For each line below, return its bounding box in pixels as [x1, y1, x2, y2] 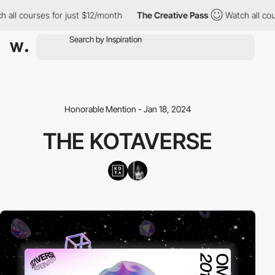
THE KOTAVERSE [43, 128, 212, 155]
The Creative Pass [123, 10, 195, 20]
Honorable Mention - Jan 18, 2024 [64, 104, 191, 114]
